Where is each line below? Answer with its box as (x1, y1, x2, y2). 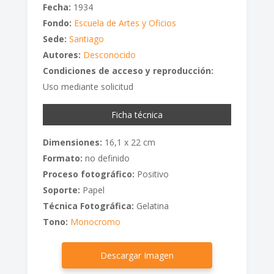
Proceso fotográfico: (42, 168, 135, 180)
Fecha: (42, 1, 71, 13)
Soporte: (42, 184, 80, 196)
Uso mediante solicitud (42, 81, 133, 93)
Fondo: (42, 17, 72, 29)
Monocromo (70, 216, 120, 228)
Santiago (68, 33, 104, 45)
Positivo (134, 168, 169, 180)
